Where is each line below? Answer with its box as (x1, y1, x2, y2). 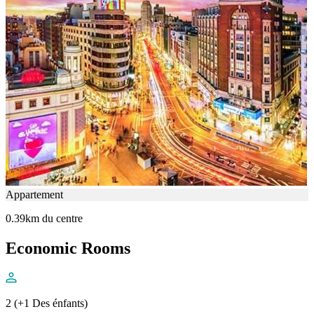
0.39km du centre (6, 212, 83, 225)
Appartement (6, 189, 63, 201)
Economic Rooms (6, 238, 130, 257)
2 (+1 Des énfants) (6, 296, 88, 309)
